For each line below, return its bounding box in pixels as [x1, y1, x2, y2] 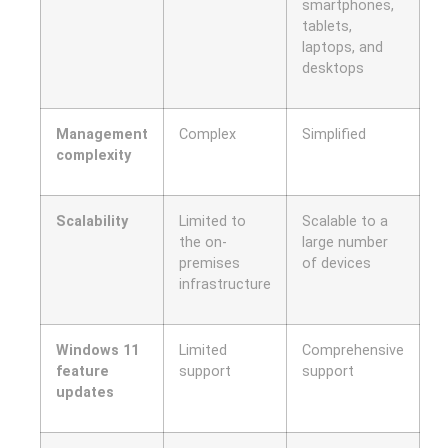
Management [56, 126, 148, 144]
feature [56, 363, 109, 381]
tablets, [302, 18, 352, 36]
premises [179, 255, 240, 273]
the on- [179, 234, 227, 252]
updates [56, 384, 114, 402]
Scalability [56, 213, 128, 231]
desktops [302, 60, 364, 78]
